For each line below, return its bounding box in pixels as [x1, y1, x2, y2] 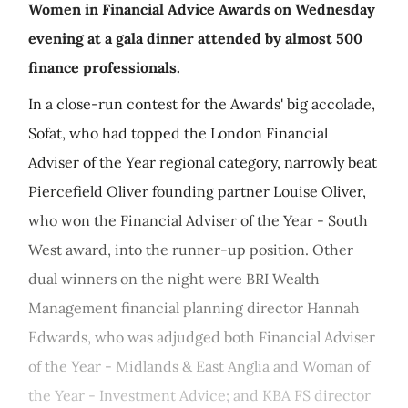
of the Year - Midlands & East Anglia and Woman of [28, 357, 370, 375]
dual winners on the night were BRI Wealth [28, 270, 320, 288]
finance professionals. [28, 58, 180, 76]
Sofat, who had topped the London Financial [28, 124, 328, 142]
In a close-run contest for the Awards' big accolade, [28, 95, 375, 113]
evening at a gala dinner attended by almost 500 [28, 29, 362, 47]
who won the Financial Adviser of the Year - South [28, 211, 368, 229]
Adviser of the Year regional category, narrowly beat [28, 153, 377, 171]
